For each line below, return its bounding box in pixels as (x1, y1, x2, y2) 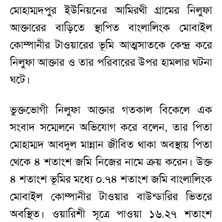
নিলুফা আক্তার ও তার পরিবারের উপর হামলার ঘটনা (10, 55, 212, 70)
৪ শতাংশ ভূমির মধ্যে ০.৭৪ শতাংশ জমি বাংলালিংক (10, 172, 212, 187)
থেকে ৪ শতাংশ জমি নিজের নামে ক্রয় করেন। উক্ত (10, 155, 212, 169)
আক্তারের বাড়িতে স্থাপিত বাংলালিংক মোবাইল (10, 21, 212, 35)
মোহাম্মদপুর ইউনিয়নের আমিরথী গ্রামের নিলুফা (10, 3, 212, 18)
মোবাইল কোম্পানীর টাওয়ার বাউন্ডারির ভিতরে (10, 190, 212, 204)
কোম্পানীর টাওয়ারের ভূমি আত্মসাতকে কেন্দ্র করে (10, 38, 212, 53)
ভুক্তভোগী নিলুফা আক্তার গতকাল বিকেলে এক (10, 103, 212, 117)
